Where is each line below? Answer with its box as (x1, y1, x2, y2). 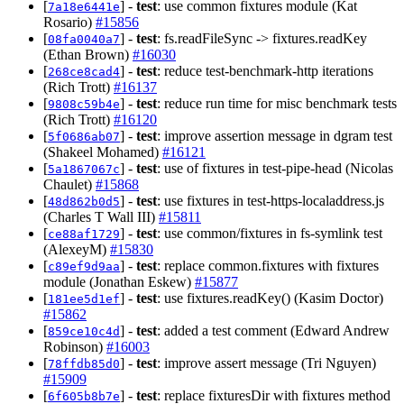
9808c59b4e (48, 96, 120, 111)
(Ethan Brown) (43, 46, 133, 62)
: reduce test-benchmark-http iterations (157, 62, 373, 78)
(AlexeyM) (43, 241, 110, 257)
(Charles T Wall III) (43, 208, 159, 225)
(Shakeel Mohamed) (43, 143, 162, 160)
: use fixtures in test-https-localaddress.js (157, 192, 384, 208)
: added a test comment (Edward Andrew (157, 322, 390, 338)
